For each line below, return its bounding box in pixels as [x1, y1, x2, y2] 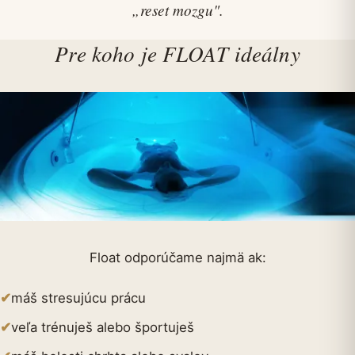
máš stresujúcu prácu [11, 289, 146, 306]
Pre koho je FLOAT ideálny [55, 39, 300, 68]
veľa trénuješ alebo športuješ [11, 319, 194, 336]
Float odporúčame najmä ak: [89, 249, 266, 265]
